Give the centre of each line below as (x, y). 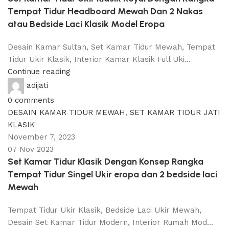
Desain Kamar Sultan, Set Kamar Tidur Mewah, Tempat (111, 47)
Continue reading (39, 72)
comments (35, 100)
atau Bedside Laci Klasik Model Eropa (86, 24)
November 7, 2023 (41, 137)
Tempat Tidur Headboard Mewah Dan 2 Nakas (105, 11)
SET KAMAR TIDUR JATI (175, 112)
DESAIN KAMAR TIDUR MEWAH (66, 112)
